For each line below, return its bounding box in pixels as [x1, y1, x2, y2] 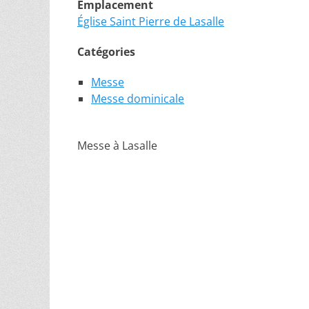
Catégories [77, 44, 135, 59]
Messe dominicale [91, 91, 184, 106]
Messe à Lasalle [77, 138, 157, 153]
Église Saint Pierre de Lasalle [77, 14, 224, 29]
